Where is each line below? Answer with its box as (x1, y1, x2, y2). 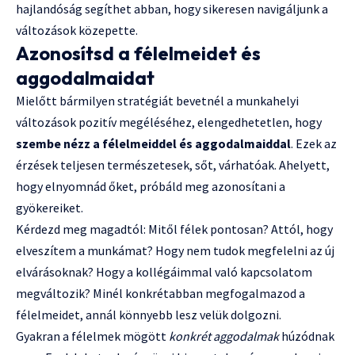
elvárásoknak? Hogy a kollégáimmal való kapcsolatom (16, 264, 312, 281)
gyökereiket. (16, 200, 83, 216)
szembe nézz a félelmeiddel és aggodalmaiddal (16, 136, 291, 152)
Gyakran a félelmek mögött (16, 328, 169, 345)
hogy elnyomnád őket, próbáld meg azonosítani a (16, 178, 285, 195)
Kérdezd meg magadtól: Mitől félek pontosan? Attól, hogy (16, 221, 333, 238)
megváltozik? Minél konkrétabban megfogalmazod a (16, 285, 305, 302)
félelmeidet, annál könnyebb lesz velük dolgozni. (16, 307, 281, 323)
